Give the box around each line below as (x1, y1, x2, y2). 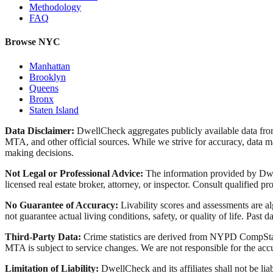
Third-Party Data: (5, 231, 81, 242)
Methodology (29, 1, 81, 12)
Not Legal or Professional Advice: (5, 168, 143, 179)
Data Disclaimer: (5, 125, 74, 136)
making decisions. (5, 147, 74, 158)
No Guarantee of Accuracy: (5, 199, 118, 210)
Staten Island (29, 104, 79, 115)
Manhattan (29, 60, 70, 71)
